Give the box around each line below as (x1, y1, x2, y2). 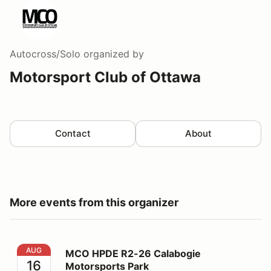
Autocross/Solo (10, 47, 80, 60)
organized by (80, 47, 144, 60)
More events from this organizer (10, 195, 178, 209)
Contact (54, 127, 91, 139)
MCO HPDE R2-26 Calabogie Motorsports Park (16, 244, 233, 256)
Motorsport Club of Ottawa (10, 68, 201, 86)
